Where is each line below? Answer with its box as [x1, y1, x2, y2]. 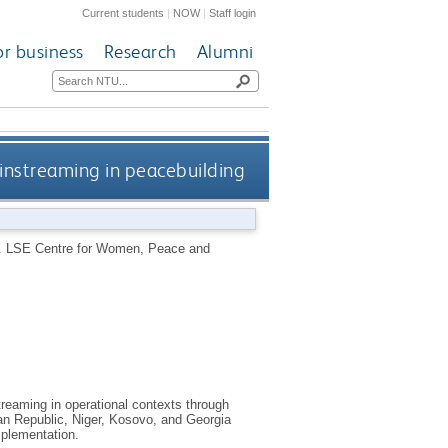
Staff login [209, 6, 257, 19]
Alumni [196, 40, 254, 64]
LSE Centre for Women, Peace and [5, 240, 210, 256]
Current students [82, 6, 165, 19]
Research [103, 40, 177, 64]
